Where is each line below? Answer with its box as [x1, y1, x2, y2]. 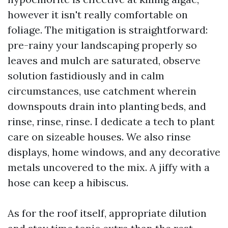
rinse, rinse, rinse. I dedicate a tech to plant [8, 115, 215, 128]
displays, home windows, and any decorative [8, 146, 220, 158]
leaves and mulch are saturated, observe [8, 54, 201, 67]
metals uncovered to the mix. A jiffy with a [8, 161, 210, 174]
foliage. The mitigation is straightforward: [8, 23, 208, 36]
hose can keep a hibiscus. [8, 176, 128, 189]
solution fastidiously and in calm [8, 69, 164, 82]
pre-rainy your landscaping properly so [8, 39, 197, 51]
